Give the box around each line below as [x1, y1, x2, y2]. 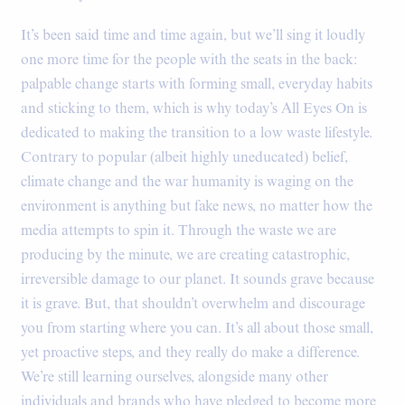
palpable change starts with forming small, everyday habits [21, 75, 372, 95]
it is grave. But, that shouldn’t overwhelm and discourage [21, 295, 365, 315]
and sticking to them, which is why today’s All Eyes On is [21, 99, 367, 119]
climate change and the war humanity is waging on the [21, 173, 353, 193]
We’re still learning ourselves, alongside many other [21, 368, 328, 388]
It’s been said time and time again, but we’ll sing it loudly [21, 26, 365, 46]
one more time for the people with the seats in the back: [21, 51, 357, 71]
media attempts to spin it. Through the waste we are [21, 221, 336, 241]
